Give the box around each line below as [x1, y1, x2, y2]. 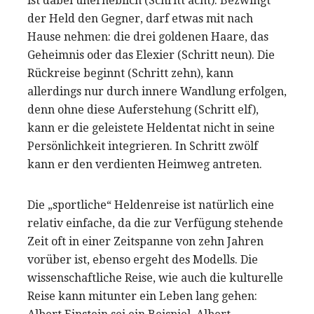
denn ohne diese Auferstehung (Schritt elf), [27, 103, 259, 117]
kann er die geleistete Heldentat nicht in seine [27, 121, 275, 135]
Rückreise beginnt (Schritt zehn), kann [27, 67, 233, 81]
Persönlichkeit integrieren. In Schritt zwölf [27, 139, 258, 153]
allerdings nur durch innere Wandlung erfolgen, [27, 85, 287, 99]
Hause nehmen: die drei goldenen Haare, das [27, 30, 268, 44]
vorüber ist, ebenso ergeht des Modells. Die [27, 253, 258, 267]
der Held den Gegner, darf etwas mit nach [27, 12, 253, 26]
